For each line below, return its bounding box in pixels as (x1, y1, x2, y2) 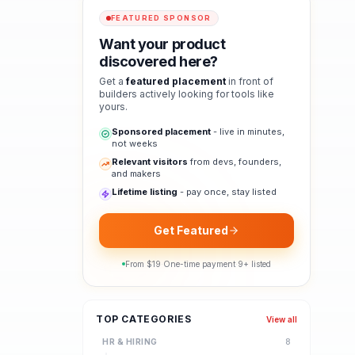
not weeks (112, 138, 158, 149)
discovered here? (99, 53, 218, 70)
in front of (226, 75, 273, 87)
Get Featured (154, 223, 228, 237)
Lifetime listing (112, 186, 177, 197)
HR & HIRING (102, 337, 158, 346)
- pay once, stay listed (177, 186, 277, 197)
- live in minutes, (211, 126, 284, 137)
